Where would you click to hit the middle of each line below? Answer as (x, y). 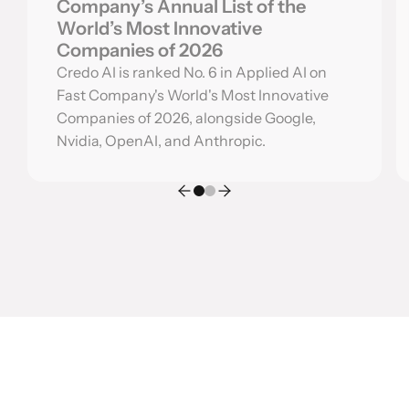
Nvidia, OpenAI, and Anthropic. (162, 141)
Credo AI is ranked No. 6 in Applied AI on (192, 73)
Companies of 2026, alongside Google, (187, 118)
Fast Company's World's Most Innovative (193, 95)
